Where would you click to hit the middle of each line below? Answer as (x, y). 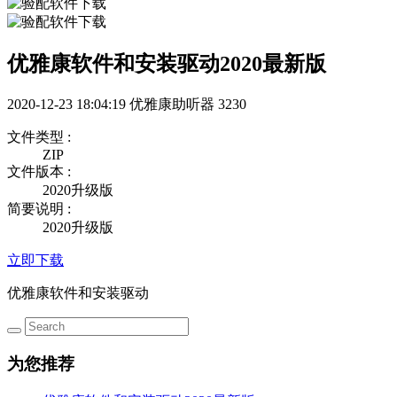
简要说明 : (39, 209)
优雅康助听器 (174, 105)
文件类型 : (39, 137)
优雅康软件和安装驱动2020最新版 (167, 64)
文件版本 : (39, 172)
